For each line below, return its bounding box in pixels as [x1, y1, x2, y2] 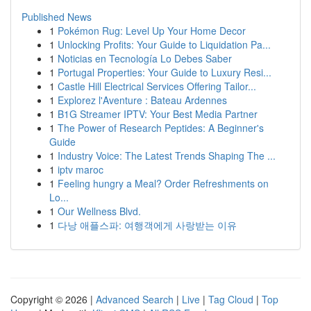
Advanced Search [96, 292, 174, 306]
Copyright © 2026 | [10, 292, 96, 306]
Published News [22, 10, 92, 24]
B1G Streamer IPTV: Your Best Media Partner [58, 107, 258, 121]
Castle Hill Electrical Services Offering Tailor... [58, 79, 256, 93]
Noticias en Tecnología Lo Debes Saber [58, 51, 232, 65]
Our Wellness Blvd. [58, 204, 141, 218]
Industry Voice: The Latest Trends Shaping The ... [58, 149, 276, 162]
